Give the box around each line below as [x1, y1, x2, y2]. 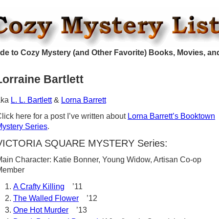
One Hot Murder [13, 206, 68, 214]
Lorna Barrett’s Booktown [128, 112, 215, 120]
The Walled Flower [13, 194, 79, 202]
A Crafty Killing [13, 182, 65, 191]
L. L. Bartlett [11, 96, 52, 104]
